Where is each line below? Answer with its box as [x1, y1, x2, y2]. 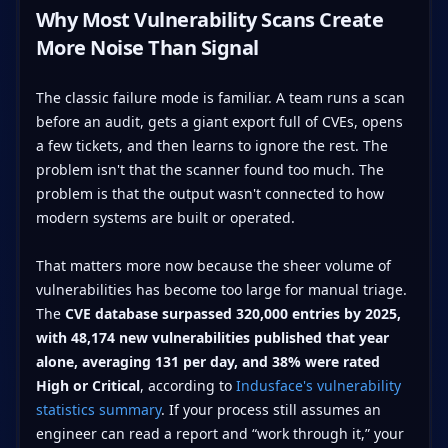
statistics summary [35, 399, 161, 419]
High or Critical [35, 375, 140, 395]
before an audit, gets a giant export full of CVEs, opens [35, 111, 403, 131]
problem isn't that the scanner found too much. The [35, 159, 384, 179]
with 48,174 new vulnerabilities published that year [35, 327, 389, 347]
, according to [139, 375, 236, 395]
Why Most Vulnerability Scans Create [35, 5, 383, 33]
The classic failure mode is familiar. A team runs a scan [35, 87, 405, 107]
